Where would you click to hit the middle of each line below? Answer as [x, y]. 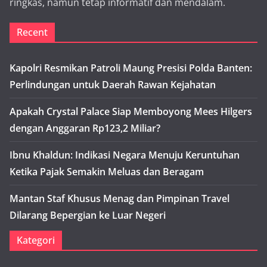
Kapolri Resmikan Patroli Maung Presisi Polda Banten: [131, 68]
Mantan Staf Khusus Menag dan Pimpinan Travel [119, 199]
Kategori [36, 240]
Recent [32, 32]
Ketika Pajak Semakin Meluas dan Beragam [107, 172]
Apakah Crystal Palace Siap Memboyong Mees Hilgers [131, 112]
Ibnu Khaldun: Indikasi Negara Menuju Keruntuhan [125, 155]
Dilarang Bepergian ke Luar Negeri [88, 215]
